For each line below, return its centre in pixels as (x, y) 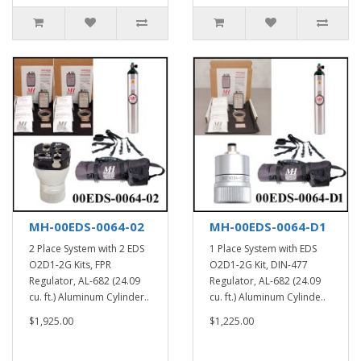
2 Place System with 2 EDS (87, 249)
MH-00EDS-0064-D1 (268, 226)
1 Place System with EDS (263, 249)
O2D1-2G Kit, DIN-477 (259, 265)
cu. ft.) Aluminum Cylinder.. (89, 297)
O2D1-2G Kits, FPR (70, 265)
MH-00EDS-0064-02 (87, 226)
